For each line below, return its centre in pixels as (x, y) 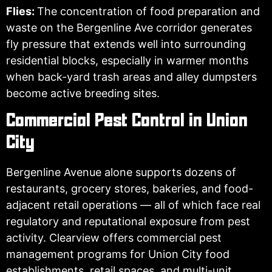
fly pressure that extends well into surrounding (126, 44)
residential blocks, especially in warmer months (127, 61)
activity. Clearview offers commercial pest (114, 237)
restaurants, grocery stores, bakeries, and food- (130, 188)
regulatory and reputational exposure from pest (128, 221)
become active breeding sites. (83, 93)
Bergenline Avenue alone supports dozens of (121, 172)
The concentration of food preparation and (148, 12)
